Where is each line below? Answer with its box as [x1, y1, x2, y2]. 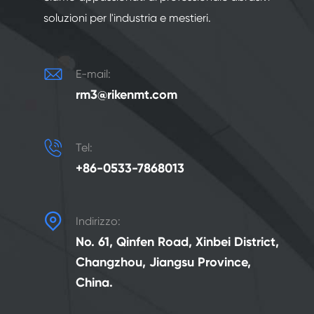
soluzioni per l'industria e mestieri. [43, 11, 211, 25]
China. [76, 275, 113, 291]
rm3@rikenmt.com [76, 87, 177, 103]
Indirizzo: [76, 214, 121, 228]
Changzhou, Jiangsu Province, [76, 254, 251, 271]
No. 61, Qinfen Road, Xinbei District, [76, 234, 279, 250]
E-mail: [76, 67, 111, 81]
